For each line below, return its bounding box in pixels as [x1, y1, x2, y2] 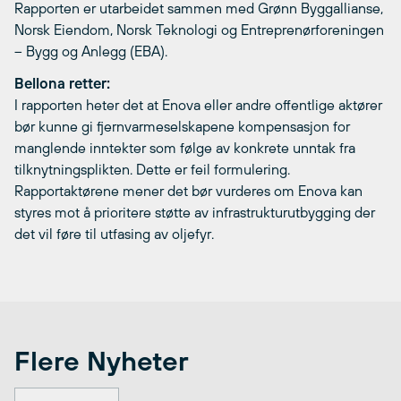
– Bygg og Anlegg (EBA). [14, 43, 167, 59]
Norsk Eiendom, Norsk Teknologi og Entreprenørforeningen [14, 21, 384, 38]
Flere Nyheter [14, 346, 189, 376]
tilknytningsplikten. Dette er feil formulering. [14, 161, 290, 177]
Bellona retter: [14, 75, 110, 91]
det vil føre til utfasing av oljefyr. [14, 226, 235, 242]
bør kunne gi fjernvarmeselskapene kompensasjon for [14, 118, 350, 134]
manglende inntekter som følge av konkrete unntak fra [14, 140, 355, 156]
